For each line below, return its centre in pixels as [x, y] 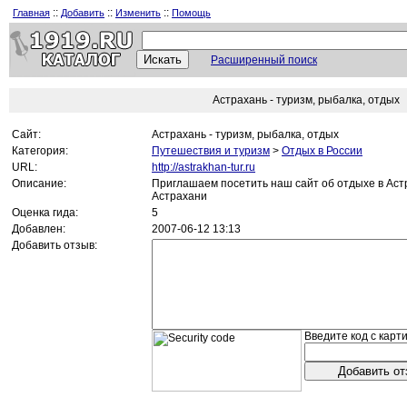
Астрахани [179, 196]
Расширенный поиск [264, 60]
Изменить [138, 13]
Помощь [191, 13]
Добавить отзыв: [55, 245]
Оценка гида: [45, 213]
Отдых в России [322, 151]
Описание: [39, 184]
